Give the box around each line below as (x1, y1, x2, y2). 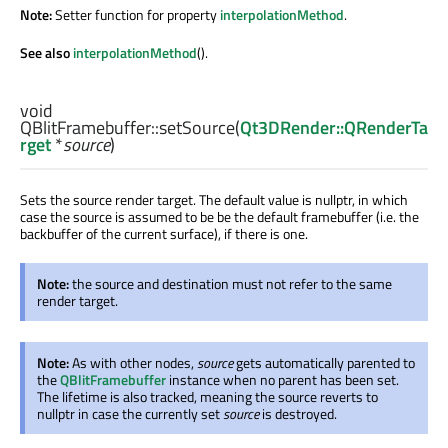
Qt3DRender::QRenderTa (240, 114, 428, 142)
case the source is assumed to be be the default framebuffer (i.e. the (20, 206, 419, 228)
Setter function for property (55, 3, 220, 25)
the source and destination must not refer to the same (72, 273, 392, 295)
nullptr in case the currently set (37, 403, 223, 425)
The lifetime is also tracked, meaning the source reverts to (37, 386, 378, 408)
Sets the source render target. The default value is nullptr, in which (20, 189, 408, 211)
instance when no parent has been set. (166, 369, 399, 391)
